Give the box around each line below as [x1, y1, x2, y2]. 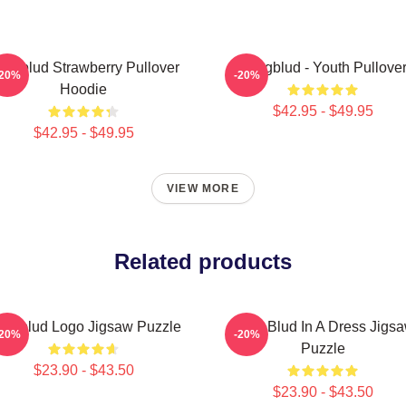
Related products [114, 249, 292, 274]
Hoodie [60, 82, 107, 97]
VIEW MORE [167, 182, 239, 195]
